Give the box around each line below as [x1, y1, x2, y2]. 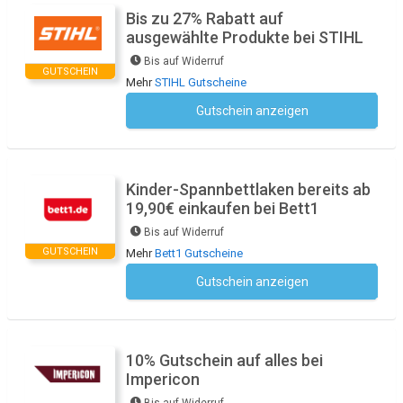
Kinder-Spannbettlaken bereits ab [126, 180, 371, 200]
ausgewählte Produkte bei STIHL [126, 28, 363, 48]
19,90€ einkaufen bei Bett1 [126, 199, 319, 219]
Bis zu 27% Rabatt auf [126, 9, 283, 29]
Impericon [126, 370, 200, 390]
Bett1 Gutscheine [155, 246, 243, 261]
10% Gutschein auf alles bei [126, 351, 323, 371]
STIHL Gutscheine [155, 76, 246, 90]
